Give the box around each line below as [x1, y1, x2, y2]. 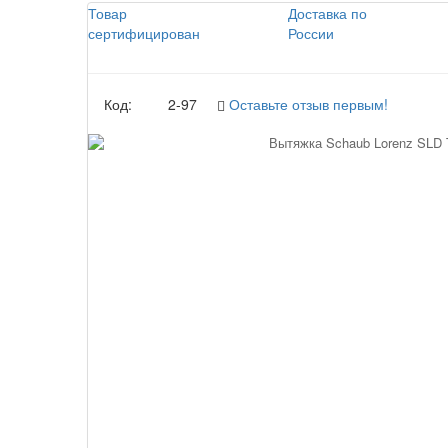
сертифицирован [88, 22, 200, 43]
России [287, 22, 334, 43]
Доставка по [287, 2, 367, 23]
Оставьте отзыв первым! [229, 93, 388, 114]
